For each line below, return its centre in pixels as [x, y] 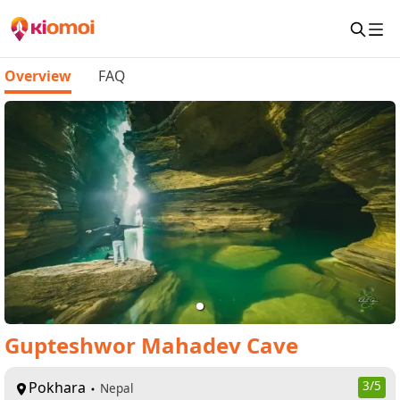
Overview [38, 76]
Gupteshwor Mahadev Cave [151, 345]
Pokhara [57, 387]
